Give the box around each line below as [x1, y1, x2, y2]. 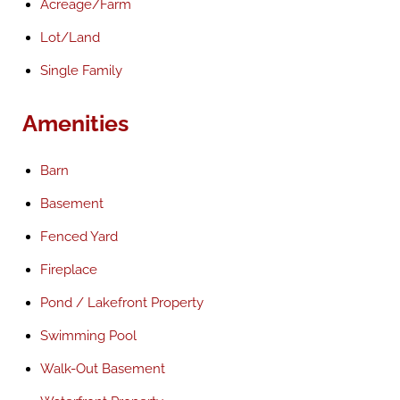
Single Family [40, 62, 122, 79]
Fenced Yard [40, 229, 118, 245]
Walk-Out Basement [40, 361, 165, 377]
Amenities [22, 110, 129, 137]
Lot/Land [40, 29, 100, 46]
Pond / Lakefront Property [40, 295, 204, 311]
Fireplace [40, 262, 97, 278]
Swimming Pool [40, 328, 137, 344]
